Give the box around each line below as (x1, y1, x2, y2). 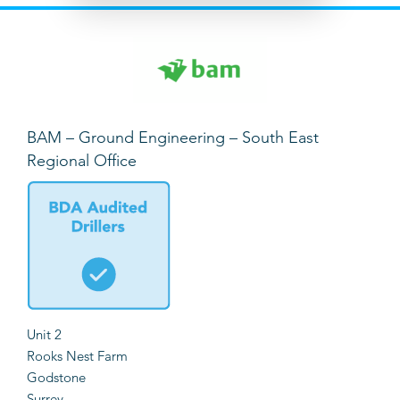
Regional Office (27, 151, 137, 171)
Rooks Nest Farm (27, 347, 128, 365)
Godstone (27, 369, 86, 387)
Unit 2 (27, 326, 62, 344)
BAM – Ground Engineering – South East (27, 128, 319, 148)
